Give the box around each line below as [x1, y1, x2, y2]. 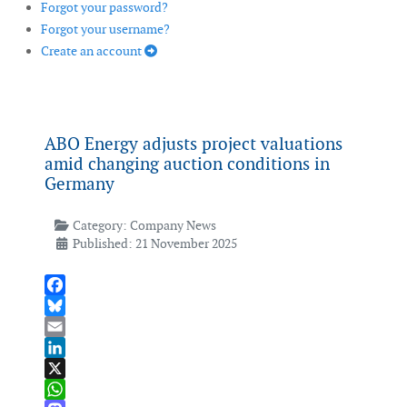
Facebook [45, 297, 99, 314]
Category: [69, 217, 130, 234]
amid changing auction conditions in [45, 153, 330, 176]
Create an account [41, 43, 144, 60]
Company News [129, 217, 216, 234]
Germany [45, 173, 114, 196]
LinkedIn [45, 360, 94, 377]
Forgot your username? [41, 21, 170, 38]
